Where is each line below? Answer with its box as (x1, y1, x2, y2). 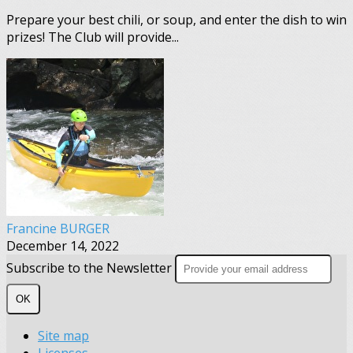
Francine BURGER (6, 219, 110, 237)
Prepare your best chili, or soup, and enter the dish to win (6, 10, 347, 28)
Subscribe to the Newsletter (6, 258, 175, 277)
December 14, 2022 (6, 236, 119, 255)
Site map (38, 326, 89, 344)
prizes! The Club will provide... (6, 28, 179, 46)
